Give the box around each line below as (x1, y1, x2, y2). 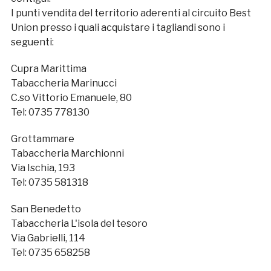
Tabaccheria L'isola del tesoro (10, 217, 148, 229)
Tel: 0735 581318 (10, 176, 88, 188)
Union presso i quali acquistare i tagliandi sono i (10, 21, 225, 33)
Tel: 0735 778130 (10, 106, 90, 118)
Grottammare (10, 132, 74, 145)
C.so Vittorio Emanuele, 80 (10, 91, 132, 103)
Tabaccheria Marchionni (10, 147, 124, 159)
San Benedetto (10, 203, 81, 215)
